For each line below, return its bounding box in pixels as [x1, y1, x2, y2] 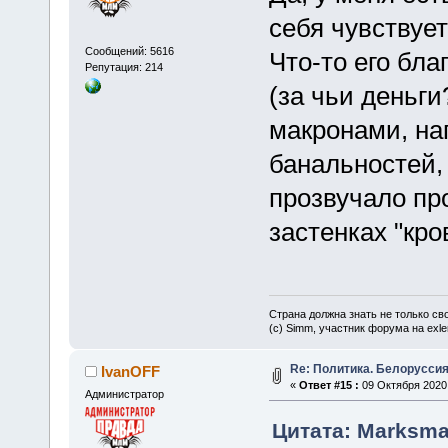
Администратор [84, 387, 164, 400]
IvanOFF [101, 362, 161, 380]
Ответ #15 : [298, 378, 359, 391]
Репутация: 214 [84, 61, 163, 74]
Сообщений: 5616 [84, 45, 174, 58]
